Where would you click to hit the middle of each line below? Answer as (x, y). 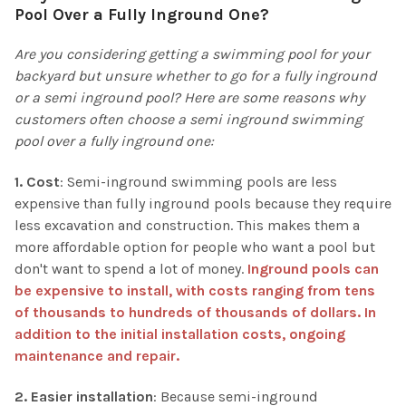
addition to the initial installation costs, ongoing (180, 334)
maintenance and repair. (97, 356)
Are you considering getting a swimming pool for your (192, 54)
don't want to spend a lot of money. (131, 269)
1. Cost (37, 182)
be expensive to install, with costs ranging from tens (195, 291)
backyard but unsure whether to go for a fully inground (195, 76)
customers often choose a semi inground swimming (188, 120)
